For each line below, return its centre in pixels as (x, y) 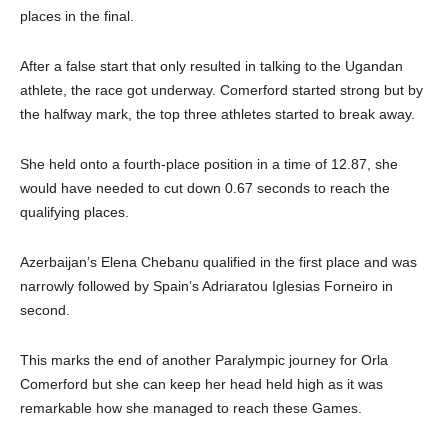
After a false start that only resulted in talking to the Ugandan (211, 66)
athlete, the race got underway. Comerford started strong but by (221, 90)
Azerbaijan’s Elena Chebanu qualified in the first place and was (218, 262)
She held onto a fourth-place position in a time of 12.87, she (209, 164)
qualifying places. (74, 212)
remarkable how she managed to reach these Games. (191, 408)
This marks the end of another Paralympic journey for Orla (204, 360)
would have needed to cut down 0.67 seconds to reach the (205, 188)
